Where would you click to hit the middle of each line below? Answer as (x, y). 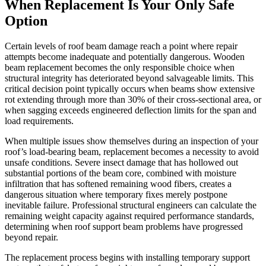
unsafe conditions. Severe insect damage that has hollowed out (121, 163)
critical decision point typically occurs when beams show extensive (130, 89)
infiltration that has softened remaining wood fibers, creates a (118, 184)
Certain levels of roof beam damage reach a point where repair (121, 46)
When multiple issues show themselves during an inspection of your (132, 141)
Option (26, 21)
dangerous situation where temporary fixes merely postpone (116, 195)
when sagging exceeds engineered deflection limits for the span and (131, 110)
